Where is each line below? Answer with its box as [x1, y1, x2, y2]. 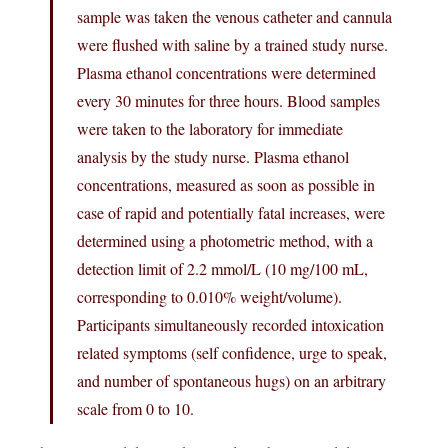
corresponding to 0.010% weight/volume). [77, 285, 342, 307]
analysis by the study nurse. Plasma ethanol [77, 145, 349, 167]
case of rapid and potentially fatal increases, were [77, 201, 385, 223]
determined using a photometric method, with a [77, 229, 373, 251]
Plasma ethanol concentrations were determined [77, 61, 376, 83]
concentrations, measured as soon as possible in [77, 173, 375, 195]
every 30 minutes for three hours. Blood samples [77, 89, 380, 111]
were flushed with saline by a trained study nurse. [77, 33, 388, 55]
